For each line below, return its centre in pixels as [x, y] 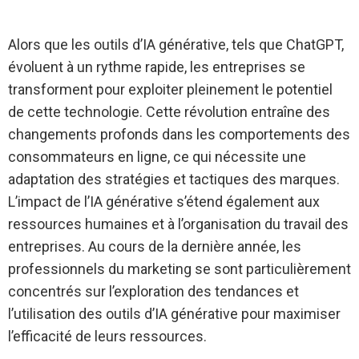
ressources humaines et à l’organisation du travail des [178, 224]
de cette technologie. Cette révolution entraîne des [169, 112]
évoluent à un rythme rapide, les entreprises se [157, 67]
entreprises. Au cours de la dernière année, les [155, 246]
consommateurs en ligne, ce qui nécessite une [157, 157]
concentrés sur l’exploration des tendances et [153, 291]
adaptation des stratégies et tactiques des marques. [174, 179]
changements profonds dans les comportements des [179, 134]
